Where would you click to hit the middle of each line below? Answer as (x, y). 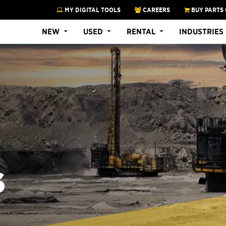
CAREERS (156, 10)
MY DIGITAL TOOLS (92, 10)
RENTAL (141, 31)
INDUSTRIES (201, 31)
